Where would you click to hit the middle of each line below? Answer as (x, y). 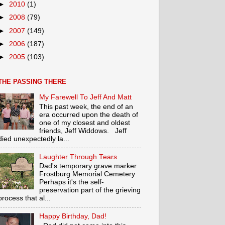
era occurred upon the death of (89, 115)
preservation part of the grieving (90, 190)
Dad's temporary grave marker (88, 166)
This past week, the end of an (86, 106)
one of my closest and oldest (85, 123)
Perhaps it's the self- (72, 182)
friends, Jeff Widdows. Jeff (83, 131)
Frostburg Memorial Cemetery (87, 174)
